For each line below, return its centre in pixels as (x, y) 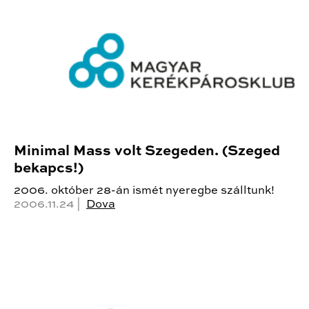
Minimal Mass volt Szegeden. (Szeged (147, 151)
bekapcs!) (49, 168)
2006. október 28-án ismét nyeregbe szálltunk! (144, 190)
